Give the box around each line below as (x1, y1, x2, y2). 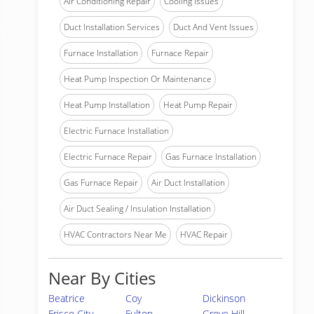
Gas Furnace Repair (64, 177, 138, 189)
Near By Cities (48, 266, 156, 289)
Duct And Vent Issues (173, 21, 254, 33)
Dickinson (203, 292, 246, 305)
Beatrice (48, 292, 85, 305)
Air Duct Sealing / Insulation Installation (64, 203, 211, 214)
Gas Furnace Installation (165, 151, 257, 163)
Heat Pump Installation (64, 99, 150, 111)
